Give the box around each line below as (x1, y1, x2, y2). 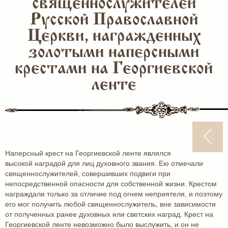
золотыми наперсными (28, 45, 199, 61)
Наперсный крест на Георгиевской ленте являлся (5, 149, 171, 157)
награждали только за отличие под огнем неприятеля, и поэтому (5, 190, 222, 198)
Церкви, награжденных (27, 28, 201, 45)
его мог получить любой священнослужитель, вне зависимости (5, 200, 216, 208)
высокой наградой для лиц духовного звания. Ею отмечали (5, 159, 203, 167)
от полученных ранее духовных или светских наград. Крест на (5, 210, 213, 218)
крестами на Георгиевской (15, 61, 213, 77)
